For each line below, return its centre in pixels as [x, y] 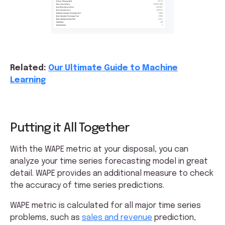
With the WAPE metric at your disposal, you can [99, 149]
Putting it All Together [70, 128]
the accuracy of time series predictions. [88, 185]
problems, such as [46, 217]
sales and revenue [117, 217]
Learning [28, 80]
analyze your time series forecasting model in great [109, 161]
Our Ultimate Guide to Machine [113, 68]
